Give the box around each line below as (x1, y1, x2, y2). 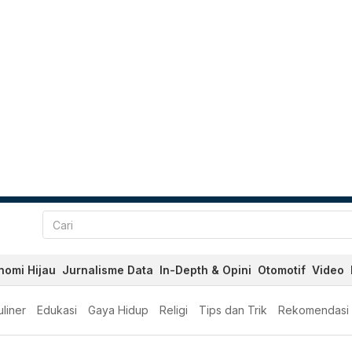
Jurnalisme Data (62, 263, 153, 277)
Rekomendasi (278, 303, 349, 317)
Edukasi (37, 303, 77, 317)
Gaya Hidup (88, 303, 148, 317)
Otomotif (258, 263, 306, 277)
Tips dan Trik (199, 303, 267, 317)
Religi (159, 303, 188, 317)
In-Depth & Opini (159, 263, 251, 277)
